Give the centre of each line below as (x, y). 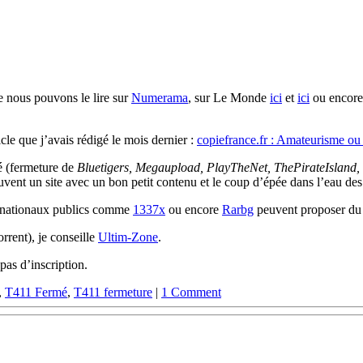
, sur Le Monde (229, 98)
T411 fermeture (113, 293)
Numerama (160, 98)
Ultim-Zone (128, 237)
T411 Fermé (36, 293)
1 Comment (191, 293)
